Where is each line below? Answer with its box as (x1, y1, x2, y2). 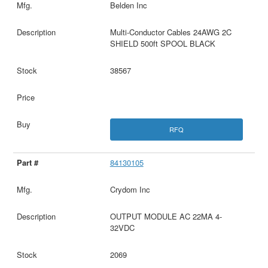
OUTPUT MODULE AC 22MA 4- (109, 211, 222, 223)
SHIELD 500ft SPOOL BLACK (109, 38, 215, 49)
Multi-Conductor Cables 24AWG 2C (109, 26, 232, 38)
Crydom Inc (109, 184, 150, 196)
